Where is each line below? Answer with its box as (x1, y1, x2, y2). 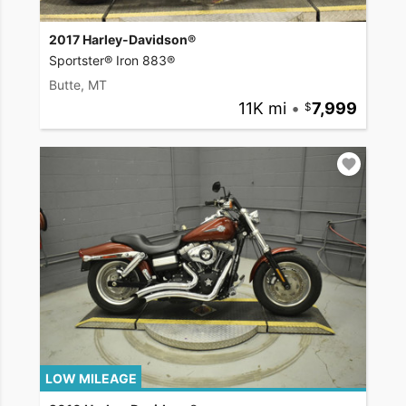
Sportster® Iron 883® (49, 52, 175, 68)
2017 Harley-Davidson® (49, 31, 196, 47)
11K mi (237, 98, 286, 118)
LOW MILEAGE (44, 370, 137, 386)
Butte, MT (49, 76, 107, 92)
